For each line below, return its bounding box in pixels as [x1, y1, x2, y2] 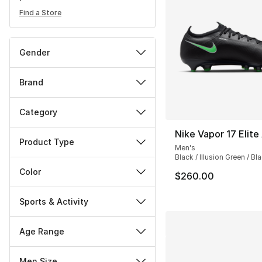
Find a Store [19, 8, 61, 18]
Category [19, 107, 57, 118]
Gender [19, 47, 50, 58]
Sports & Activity [19, 196, 88, 207]
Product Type [19, 137, 74, 147]
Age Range [19, 226, 64, 237]
